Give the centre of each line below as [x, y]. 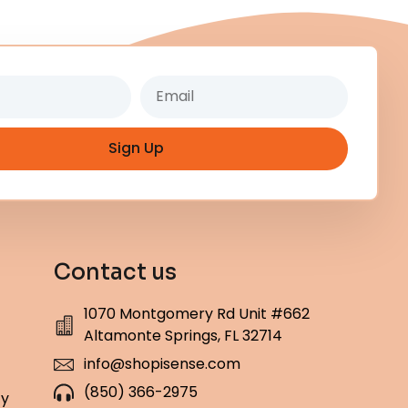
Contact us [116, 272]
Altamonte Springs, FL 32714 [183, 335]
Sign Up [136, 148]
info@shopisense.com [162, 363]
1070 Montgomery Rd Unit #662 [196, 313]
